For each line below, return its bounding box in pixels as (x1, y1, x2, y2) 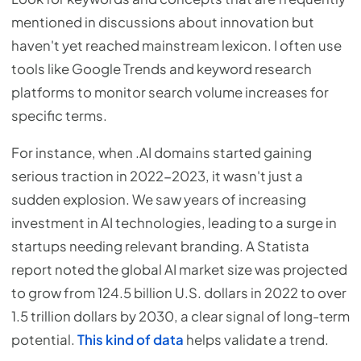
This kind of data (77, 331, 184, 349)
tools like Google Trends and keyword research (11, 60, 312, 78)
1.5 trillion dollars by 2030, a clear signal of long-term (11, 308, 350, 326)
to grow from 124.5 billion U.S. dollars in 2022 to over (11, 284, 346, 302)
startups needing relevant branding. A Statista (11, 238, 309, 255)
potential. (11, 331, 77, 349)
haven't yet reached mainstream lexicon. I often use (11, 37, 342, 55)
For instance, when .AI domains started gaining (11, 144, 312, 162)
